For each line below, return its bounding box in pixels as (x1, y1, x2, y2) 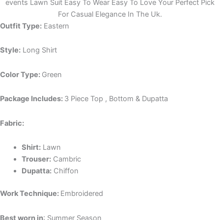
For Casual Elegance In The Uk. (58, 9, 162, 19)
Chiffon (51, 166, 79, 176)
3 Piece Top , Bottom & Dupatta (64, 94, 168, 104)
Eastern (44, 21, 69, 30)
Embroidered (60, 189, 103, 198)
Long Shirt (21, 46, 57, 55)
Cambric (53, 155, 81, 164)
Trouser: (21, 155, 51, 164)
